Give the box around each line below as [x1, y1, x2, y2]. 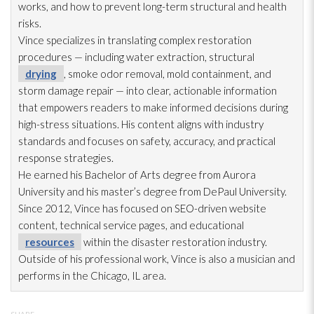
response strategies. [18, 151, 114, 164]
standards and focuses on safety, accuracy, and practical [18, 134, 275, 147]
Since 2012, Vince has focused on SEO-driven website [18, 201, 266, 214]
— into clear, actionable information [114, 83, 277, 97]
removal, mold [123, 67, 189, 80]
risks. [18, 16, 41, 29]
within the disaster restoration [81, 235, 226, 248]
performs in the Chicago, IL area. [18, 268, 166, 282]
